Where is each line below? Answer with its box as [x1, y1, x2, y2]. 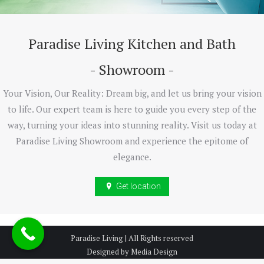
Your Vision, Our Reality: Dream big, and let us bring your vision [2, 87, 262, 100]
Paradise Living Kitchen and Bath [28, 34, 236, 54]
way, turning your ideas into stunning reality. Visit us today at [7, 119, 257, 131]
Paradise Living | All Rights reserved [71, 233, 193, 244]
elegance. [113, 151, 151, 163]
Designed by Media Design [87, 246, 177, 258]
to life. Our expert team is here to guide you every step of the [8, 103, 256, 115]
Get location [114, 181, 161, 192]
